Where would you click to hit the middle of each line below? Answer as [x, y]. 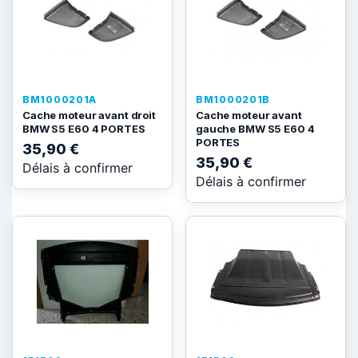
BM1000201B [233, 99]
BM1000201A [60, 99]
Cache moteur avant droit [89, 115]
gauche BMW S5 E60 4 [255, 129]
